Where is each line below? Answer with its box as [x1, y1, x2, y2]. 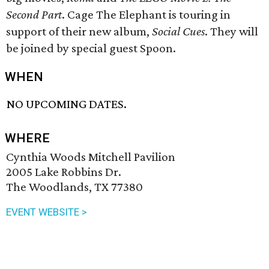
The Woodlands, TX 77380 [6, 180, 143, 195]
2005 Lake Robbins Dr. [6, 165, 121, 180]
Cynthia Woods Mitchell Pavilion [6, 150, 175, 165]
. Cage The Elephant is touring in [62, 7, 231, 22]
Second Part [6, 7, 62, 22]
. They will [205, 24, 258, 38]
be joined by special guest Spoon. [6, 41, 176, 55]
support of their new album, [6, 24, 152, 38]
